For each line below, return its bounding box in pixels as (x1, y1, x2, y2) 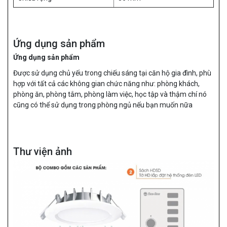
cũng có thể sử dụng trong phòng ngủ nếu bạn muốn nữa (13, 101, 193, 109)
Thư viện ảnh (13, 145, 72, 158)
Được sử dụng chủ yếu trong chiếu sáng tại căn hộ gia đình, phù (13, 69, 211, 78)
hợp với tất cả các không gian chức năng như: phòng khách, (13, 80, 200, 88)
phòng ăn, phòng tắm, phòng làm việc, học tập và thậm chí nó (13, 90, 207, 99)
